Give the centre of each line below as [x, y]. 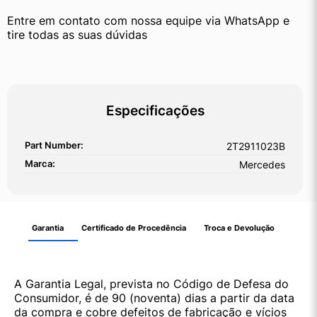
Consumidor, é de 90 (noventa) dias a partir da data [154, 298]
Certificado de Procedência [134, 228]
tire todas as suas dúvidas [77, 35]
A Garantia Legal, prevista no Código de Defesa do [151, 284]
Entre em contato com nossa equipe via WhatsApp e [148, 21]
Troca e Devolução [239, 228]
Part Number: [54, 146]
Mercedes [262, 165]
